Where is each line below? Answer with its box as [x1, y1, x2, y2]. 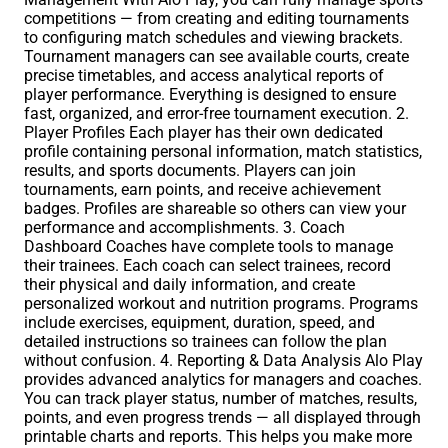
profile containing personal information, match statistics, [24, 142, 422, 162]
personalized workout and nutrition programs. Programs [24, 294, 418, 314]
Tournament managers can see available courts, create [24, 47, 409, 67]
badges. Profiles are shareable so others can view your [24, 199, 406, 219]
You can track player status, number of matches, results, [24, 389, 417, 409]
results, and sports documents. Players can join [24, 161, 356, 181]
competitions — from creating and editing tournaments [24, 9, 409, 29]
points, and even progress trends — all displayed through [24, 408, 421, 428]
